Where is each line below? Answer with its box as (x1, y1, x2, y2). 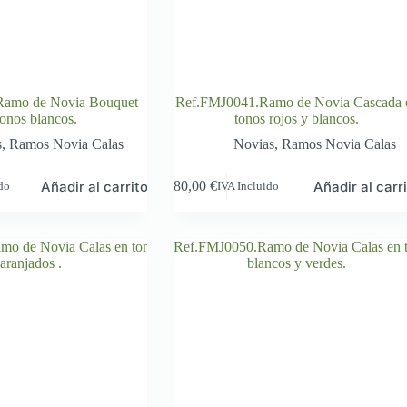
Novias (233, 135, 275, 152)
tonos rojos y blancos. (234, 110, 360, 126)
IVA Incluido (217, 179, 280, 193)
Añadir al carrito (41, 177, 149, 195)
